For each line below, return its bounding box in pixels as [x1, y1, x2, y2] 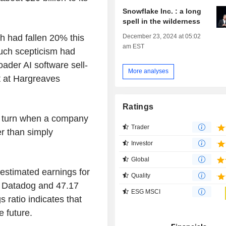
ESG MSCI [131, 188, 161, 195]
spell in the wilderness [123, 17, 201, 25]
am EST [123, 42, 145, 50]
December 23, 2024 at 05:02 [123, 32, 201, 40]
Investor [131, 139, 153, 147]
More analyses [128, 68, 169, 75]
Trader [131, 123, 150, 131]
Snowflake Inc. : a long [123, 7, 202, 15]
